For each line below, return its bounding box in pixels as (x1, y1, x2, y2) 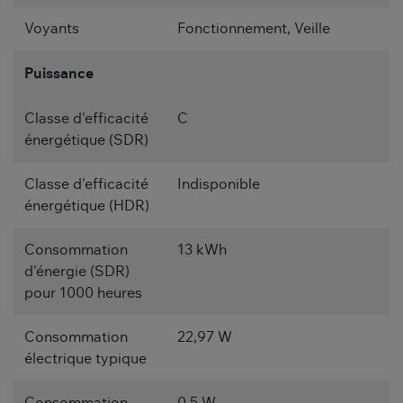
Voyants (24, 21, 79, 36)
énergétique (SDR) (24, 132, 148, 148)
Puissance (24, 66, 94, 81)
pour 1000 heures (24, 285, 142, 300)
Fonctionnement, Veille (177, 21, 330, 36)
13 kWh (177, 242, 227, 257)
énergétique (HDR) (24, 198, 149, 213)
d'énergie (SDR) (24, 264, 130, 279)
